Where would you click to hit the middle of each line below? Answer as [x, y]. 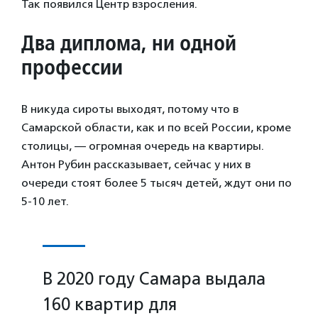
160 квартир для [110, 305]
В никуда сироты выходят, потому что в [130, 109]
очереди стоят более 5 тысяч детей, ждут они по [157, 183]
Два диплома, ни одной [129, 43]
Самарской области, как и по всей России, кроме [156, 128]
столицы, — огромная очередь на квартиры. [143, 146]
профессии [72, 67]
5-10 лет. [45, 202]
